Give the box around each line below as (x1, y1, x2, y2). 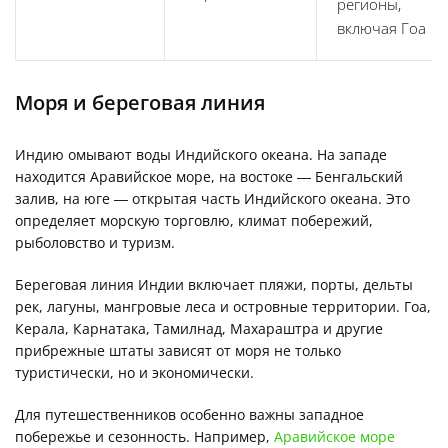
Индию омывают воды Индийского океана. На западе (15, 144, 387, 164)
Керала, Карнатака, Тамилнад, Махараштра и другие (15, 318, 383, 338)
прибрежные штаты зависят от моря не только (15, 340, 341, 360)
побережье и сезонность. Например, (15, 426, 274, 446)
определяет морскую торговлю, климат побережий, (15, 210, 373, 230)
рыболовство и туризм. (15, 232, 175, 252)
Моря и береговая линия (15, 88, 265, 116)
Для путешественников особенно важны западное (15, 404, 364, 424)
